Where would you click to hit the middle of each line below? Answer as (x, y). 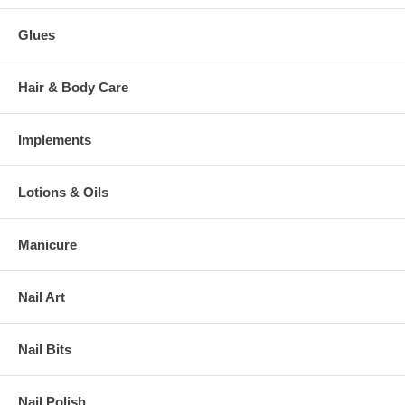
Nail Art (42, 297)
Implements (55, 139)
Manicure (47, 244)
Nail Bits (45, 349)
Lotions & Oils (63, 192)
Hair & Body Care (73, 87)
